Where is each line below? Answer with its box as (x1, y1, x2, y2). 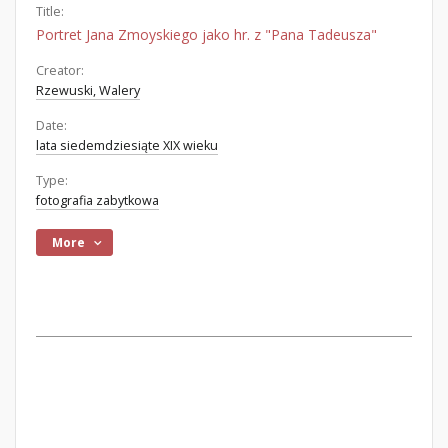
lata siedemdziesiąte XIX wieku (36, 137, 218, 154)
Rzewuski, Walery (36, 82, 140, 99)
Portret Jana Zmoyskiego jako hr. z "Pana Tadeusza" (36, 25, 377, 44)
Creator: (36, 62, 84, 79)
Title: (36, 3, 64, 20)
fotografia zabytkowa (36, 192, 159, 209)
